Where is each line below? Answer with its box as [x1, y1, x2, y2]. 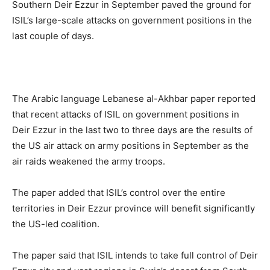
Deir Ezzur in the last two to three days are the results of [12, 124, 253, 136]
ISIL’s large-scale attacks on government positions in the [12, 14, 252, 26]
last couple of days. [12, 30, 94, 42]
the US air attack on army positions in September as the [12, 140, 249, 151]
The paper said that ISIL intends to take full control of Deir [12, 250, 258, 261]
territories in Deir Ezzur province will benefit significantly [12, 202, 255, 214]
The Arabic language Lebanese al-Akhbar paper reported [12, 93, 256, 104]
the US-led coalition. [12, 218, 99, 230]
